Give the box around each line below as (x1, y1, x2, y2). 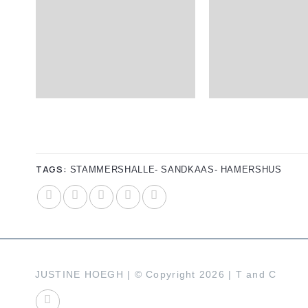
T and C (235, 268, 277, 280)
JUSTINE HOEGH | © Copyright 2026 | (34, 268, 236, 280)
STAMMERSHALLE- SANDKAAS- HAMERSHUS (67, 164, 282, 175)
